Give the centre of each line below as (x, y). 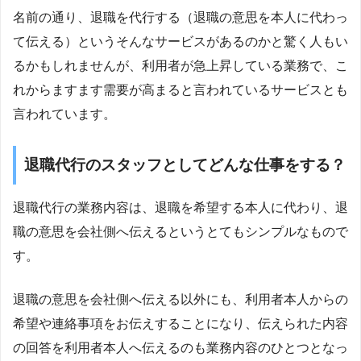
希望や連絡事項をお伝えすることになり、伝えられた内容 (180, 323)
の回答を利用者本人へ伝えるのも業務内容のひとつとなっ (180, 347)
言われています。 (64, 114)
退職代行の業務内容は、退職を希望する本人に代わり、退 (180, 207)
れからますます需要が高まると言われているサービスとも (180, 90)
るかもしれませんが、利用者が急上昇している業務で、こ (180, 66)
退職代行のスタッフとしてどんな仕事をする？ (185, 165)
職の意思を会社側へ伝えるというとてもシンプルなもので (180, 231)
